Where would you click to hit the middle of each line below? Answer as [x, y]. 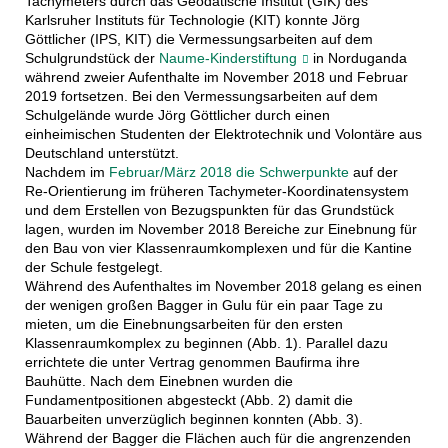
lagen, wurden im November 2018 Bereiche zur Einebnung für [220, 229]
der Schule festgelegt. [93, 267]
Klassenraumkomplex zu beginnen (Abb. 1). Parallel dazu [206, 343]
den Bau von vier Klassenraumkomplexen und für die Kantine [218, 248]
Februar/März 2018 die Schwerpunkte [228, 172]
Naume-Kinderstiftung [227, 58]
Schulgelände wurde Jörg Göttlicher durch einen [177, 115]
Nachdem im [66, 172]
